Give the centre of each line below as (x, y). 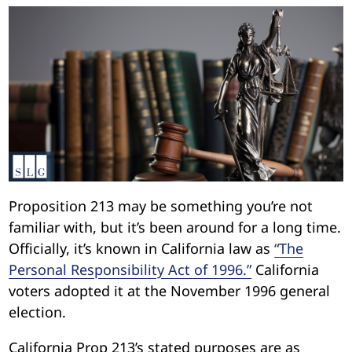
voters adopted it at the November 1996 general (170, 290)
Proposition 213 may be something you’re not (161, 205)
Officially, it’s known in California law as (142, 248)
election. (38, 312)
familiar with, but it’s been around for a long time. (175, 227)
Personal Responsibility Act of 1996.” (130, 269)
